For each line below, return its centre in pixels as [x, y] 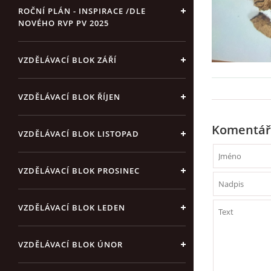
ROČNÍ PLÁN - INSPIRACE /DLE [82, 11]
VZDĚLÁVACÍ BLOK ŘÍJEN [69, 97]
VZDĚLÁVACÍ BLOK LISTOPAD [79, 134]
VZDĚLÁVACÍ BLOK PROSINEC [79, 171]
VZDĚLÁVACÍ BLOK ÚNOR [70, 244]
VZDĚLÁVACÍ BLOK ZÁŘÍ [67, 60]
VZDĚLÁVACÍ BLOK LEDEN [72, 207]
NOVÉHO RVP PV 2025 [64, 23]
